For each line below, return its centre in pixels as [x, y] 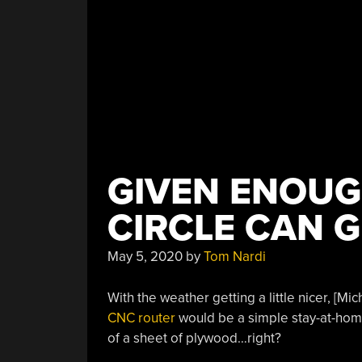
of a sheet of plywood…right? [194, 338]
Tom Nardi [234, 257]
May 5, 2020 [145, 257]
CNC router [141, 318]
